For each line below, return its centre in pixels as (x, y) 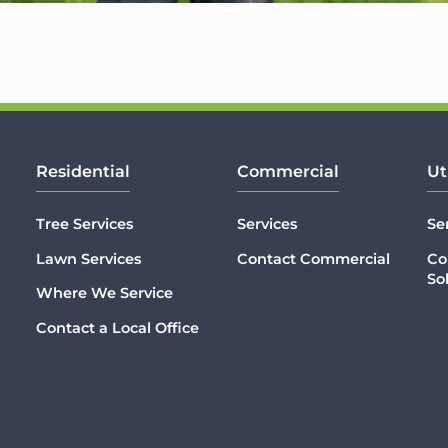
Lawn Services (88, 259)
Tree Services (84, 224)
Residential (83, 171)
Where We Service (104, 293)
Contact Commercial (313, 259)
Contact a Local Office (117, 328)
